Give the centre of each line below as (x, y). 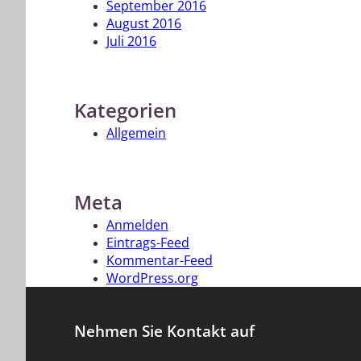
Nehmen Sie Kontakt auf (164, 332)
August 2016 (144, 24)
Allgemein (136, 133)
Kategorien (125, 112)
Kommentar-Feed (160, 261)
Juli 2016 (131, 41)
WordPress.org (152, 278)
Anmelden (137, 225)
